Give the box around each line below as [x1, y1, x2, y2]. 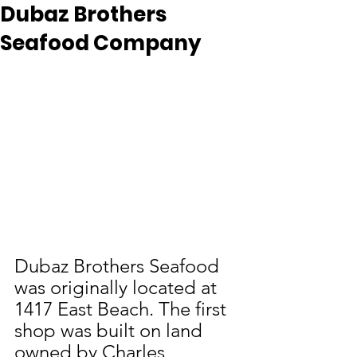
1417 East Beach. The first [14, 297, 231, 321]
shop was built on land [14, 319, 207, 343]
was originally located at [14, 276, 222, 300]
